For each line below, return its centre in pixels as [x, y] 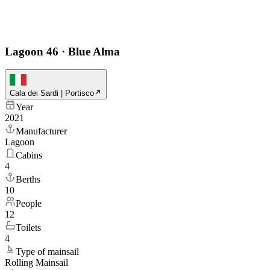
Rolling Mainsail [36, 263]
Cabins [29, 155]
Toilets [28, 228]
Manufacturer [41, 131]
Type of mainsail [47, 252]
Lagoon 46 [32, 51]
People [29, 204]
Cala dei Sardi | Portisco [52, 93]
